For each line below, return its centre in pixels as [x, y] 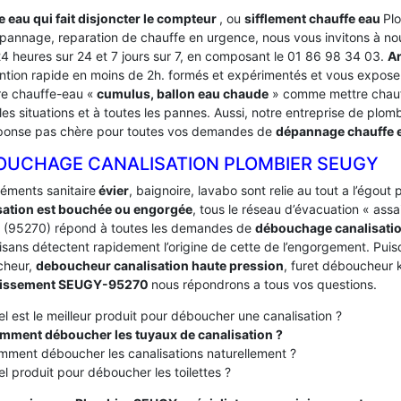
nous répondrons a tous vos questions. [264, 284]
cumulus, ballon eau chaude [181, 94]
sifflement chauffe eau [314, 18]
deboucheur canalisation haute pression [160, 265]
